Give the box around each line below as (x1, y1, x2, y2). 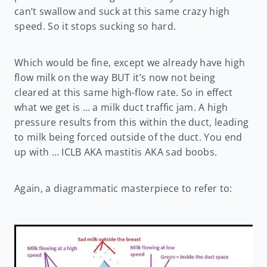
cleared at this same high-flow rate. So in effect (14, 86, 233, 100)
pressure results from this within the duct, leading (14, 116, 249, 129)
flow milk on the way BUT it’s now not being (14, 71, 216, 85)
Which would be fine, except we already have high (14, 56, 246, 70)
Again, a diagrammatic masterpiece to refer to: (14, 182, 232, 195)
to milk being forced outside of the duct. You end (14, 131, 243, 144)
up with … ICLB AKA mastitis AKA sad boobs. (14, 145, 218, 159)
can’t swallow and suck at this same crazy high (14, 5, 230, 18)
